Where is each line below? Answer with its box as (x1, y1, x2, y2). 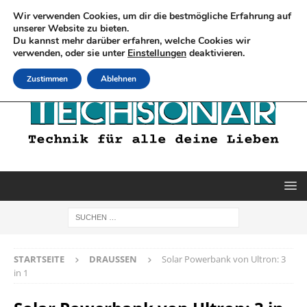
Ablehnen (101, 73, 136, 84)
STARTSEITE (14, 252, 64, 265)
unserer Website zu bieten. (13, 22, 129, 35)
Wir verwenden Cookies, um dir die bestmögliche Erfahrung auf (13, 10, 291, 23)
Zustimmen (27, 73, 68, 84)
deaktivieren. (186, 47, 245, 60)
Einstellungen (127, 47, 186, 60)
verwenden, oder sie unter (13, 47, 127, 60)
